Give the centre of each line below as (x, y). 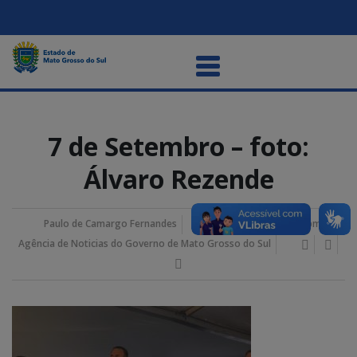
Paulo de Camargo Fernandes (110, 224)
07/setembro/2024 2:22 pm (259, 224)
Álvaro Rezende (178, 179)
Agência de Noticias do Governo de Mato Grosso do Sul (144, 243)
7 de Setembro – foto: (178, 146)
